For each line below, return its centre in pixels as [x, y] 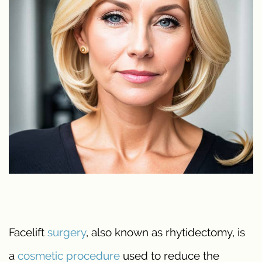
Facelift [28, 232]
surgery [67, 232]
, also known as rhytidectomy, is [166, 232]
